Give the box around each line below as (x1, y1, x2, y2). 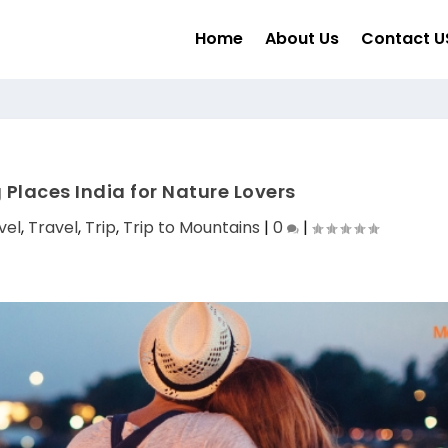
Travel (27, 215, 78, 239)
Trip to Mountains (122, 215, 260, 239)
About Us (264, 27, 339, 51)
